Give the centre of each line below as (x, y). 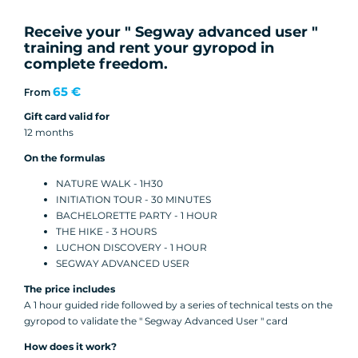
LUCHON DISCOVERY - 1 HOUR (131, 248)
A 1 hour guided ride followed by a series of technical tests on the (178, 305)
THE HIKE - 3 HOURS (106, 232)
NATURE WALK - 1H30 (109, 184)
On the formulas (64, 158)
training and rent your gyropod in (149, 48)
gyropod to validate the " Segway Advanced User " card (156, 321)
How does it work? (70, 347)
